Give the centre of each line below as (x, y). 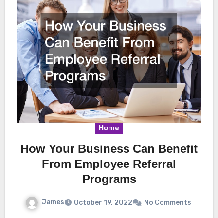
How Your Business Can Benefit (109, 148)
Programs (109, 179)
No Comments (167, 202)
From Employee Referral (109, 163)
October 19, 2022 (103, 202)
